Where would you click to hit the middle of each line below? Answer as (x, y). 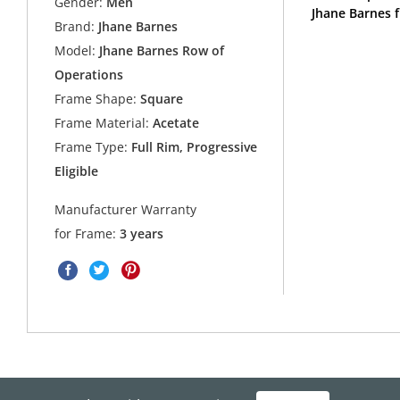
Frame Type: (92, 147)
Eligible (77, 171)
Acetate (175, 123)
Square (160, 99)
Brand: (75, 27)
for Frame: (87, 233)
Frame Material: (102, 123)
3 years (142, 233)
